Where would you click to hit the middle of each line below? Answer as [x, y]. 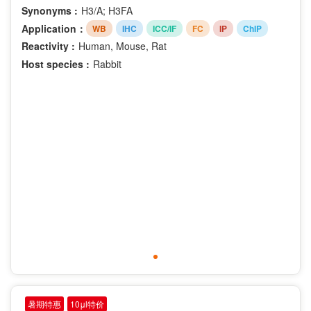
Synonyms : [50, 11]
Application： [54, 28]
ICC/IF [165, 29]
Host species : [56, 64]
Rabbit [107, 64]
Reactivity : [48, 46]
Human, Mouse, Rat [123, 46]
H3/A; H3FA [107, 11]
